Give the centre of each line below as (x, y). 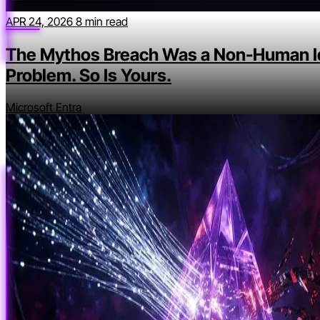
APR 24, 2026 (41, 22)
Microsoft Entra (44, 107)
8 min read (102, 22)
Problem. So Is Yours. (89, 76)
